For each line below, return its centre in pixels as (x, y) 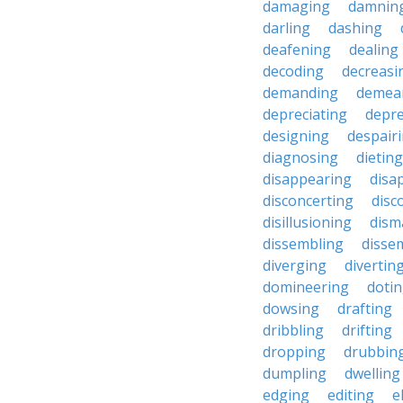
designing (296, 136)
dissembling (303, 244)
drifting (367, 330)
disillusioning (307, 222)
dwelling (372, 373)
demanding (300, 93)
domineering (306, 287)
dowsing (291, 309)
